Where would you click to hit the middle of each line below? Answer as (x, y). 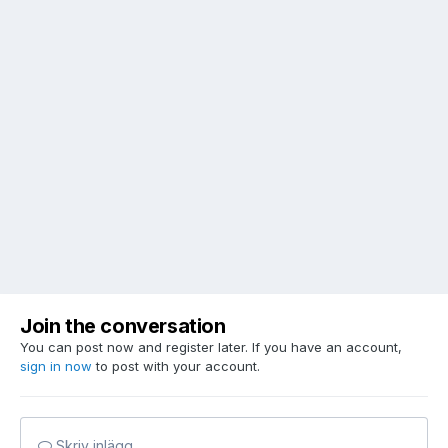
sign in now (56, 366)
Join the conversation (123, 326)
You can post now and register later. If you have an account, (211, 347)
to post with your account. (176, 366)
